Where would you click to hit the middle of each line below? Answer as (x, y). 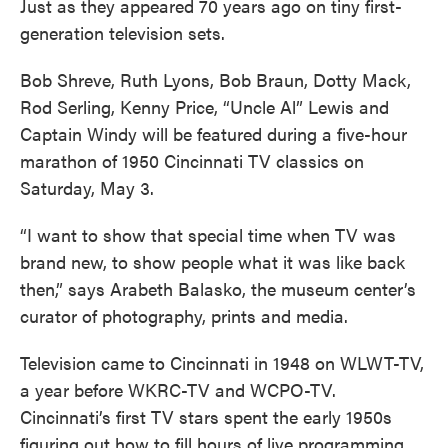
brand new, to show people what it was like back (212, 261)
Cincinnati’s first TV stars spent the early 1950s (206, 416)
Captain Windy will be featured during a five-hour (213, 133)
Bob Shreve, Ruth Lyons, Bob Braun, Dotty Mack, (215, 79)
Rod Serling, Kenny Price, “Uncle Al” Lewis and (204, 106)
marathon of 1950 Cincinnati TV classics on (192, 160)
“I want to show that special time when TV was (208, 234)
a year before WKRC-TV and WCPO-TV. (178, 389)
